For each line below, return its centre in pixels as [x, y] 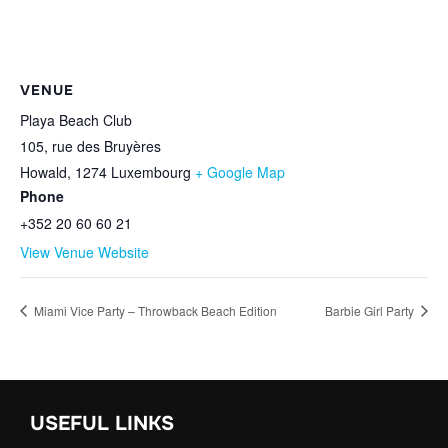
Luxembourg [151, 172]
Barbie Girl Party [371, 310]
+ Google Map [240, 172]
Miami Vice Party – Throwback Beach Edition [154, 310]
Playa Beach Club [76, 120]
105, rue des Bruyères [90, 146]
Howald [43, 172]
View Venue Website [84, 252]
